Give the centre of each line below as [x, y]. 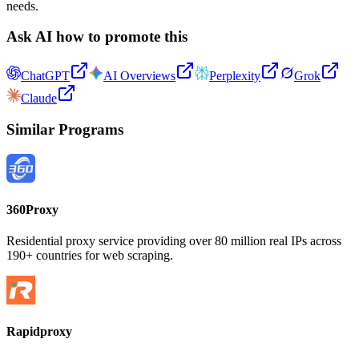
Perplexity [235, 76]
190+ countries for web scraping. [90, 256]
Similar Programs [65, 129]
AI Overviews [139, 76]
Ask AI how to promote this [97, 37]
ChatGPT [45, 76]
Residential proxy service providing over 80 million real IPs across [174, 241]
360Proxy [32, 209]
